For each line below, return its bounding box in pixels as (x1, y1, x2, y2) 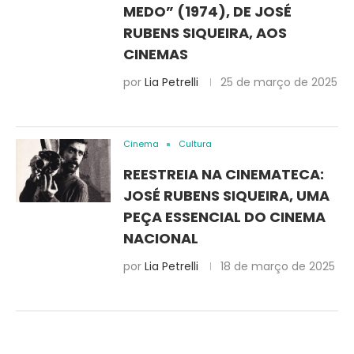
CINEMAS (123, 44, 188, 64)
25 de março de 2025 (220, 74, 337, 90)
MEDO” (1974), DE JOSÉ (123, 2, 292, 21)
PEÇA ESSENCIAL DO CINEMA (123, 207, 326, 227)
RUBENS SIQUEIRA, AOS (123, 23, 287, 43)
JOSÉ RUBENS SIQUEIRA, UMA (123, 186, 330, 205)
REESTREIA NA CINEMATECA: (123, 164, 324, 184)
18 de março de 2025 (220, 258, 335, 274)
